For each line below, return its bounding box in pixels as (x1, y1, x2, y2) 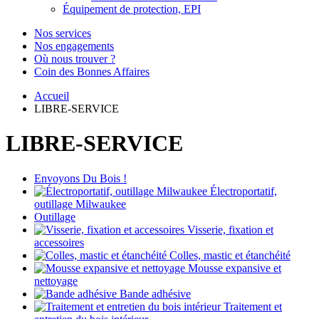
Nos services (34, 27, 91, 39)
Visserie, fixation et (187, 223, 273, 236)
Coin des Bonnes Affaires (34, 66, 150, 78)
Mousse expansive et (188, 261, 281, 274)
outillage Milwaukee (34, 197, 126, 210)
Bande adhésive (120, 287, 191, 300)
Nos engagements (34, 40, 114, 52)
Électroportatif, (210, 184, 277, 197)
